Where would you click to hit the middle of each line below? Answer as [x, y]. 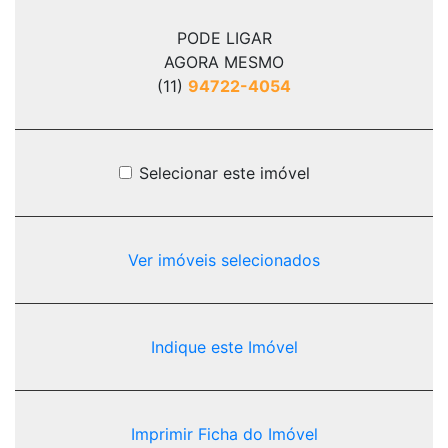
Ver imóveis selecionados [224, 260]
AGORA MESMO [224, 62]
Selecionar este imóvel [224, 173]
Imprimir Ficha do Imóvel [224, 434]
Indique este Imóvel [224, 347]
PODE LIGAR [224, 38]
